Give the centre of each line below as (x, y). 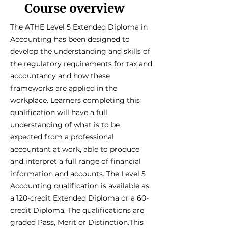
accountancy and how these (60, 76)
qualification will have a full (59, 112)
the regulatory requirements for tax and (81, 63)
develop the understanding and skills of (80, 51)
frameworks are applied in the (64, 88)
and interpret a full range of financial (76, 161)
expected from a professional (62, 137)
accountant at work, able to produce (75, 149)
